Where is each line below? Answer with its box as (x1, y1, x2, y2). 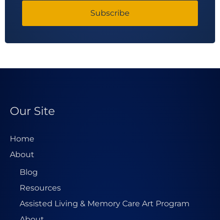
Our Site (10, 104, 55, 118)
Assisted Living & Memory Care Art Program (20, 198, 190, 209)
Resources (20, 183, 61, 193)
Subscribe (90, 8, 130, 18)
